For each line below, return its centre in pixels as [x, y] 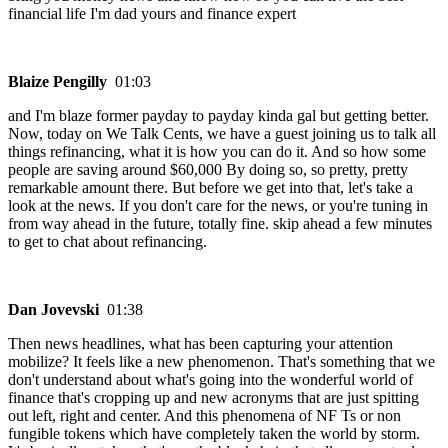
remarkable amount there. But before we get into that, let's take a [210, 188]
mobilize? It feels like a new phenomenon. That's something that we [221, 362]
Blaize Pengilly [61, 82]
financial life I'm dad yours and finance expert [152, 14]
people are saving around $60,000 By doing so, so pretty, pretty [208, 170]
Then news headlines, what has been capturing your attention [200, 344]
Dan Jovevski [57, 310]
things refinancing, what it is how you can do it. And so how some [217, 152]
